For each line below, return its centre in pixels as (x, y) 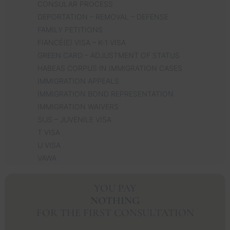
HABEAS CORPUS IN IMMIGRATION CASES (110, 68)
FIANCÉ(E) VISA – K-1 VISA (82, 42)
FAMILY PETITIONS (70, 29)
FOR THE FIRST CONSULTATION (115, 213)
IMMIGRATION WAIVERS (78, 106)
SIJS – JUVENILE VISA (74, 119)
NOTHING (115, 200)
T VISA (49, 132)
